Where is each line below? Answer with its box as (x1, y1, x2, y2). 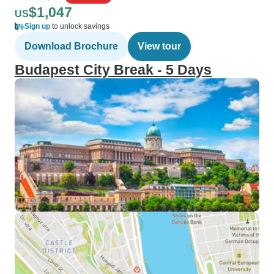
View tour (138, 41, 181, 51)
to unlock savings (50, 22, 109, 31)
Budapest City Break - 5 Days (15, 62, 212, 78)
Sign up (24, 22, 50, 31)
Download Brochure (24, 41, 118, 51)
